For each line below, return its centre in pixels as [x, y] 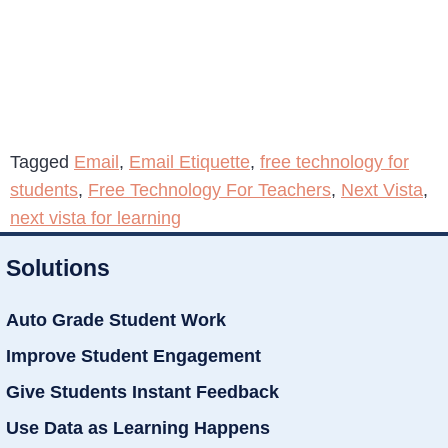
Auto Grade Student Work [116, 319]
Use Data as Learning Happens [138, 427]
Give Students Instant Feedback [142, 391]
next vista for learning [95, 217]
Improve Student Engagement [133, 355]
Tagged [42, 161]
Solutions [58, 267]
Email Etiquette [189, 161]
